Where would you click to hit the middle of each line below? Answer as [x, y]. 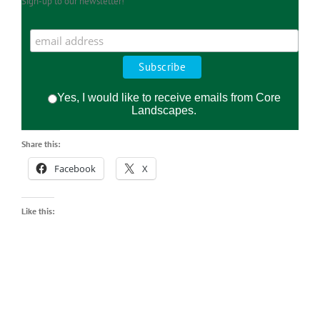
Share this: [41, 144]
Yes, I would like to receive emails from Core [169, 98]
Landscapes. [164, 111]
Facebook [75, 169]
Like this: [38, 211]
